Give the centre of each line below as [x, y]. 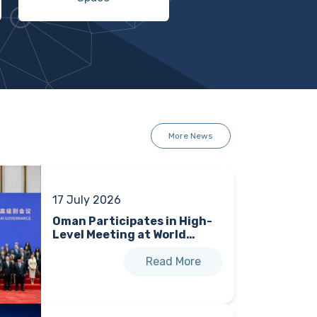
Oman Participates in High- [132, 221]
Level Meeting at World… [123, 235]
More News [191, 136]
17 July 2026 [86, 200]
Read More [173, 262]
